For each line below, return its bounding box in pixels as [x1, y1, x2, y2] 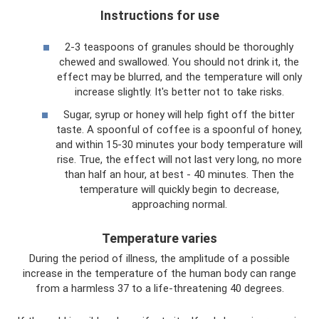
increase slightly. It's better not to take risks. [74, 85, 284, 98]
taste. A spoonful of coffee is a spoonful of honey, [56, 122, 302, 136]
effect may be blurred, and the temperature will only [56, 70, 302, 83]
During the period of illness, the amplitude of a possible [29, 251, 290, 265]
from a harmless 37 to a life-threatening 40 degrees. [35, 281, 284, 295]
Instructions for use [100, 7, 219, 23]
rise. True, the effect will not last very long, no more [56, 152, 302, 166]
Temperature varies [102, 230, 217, 246]
